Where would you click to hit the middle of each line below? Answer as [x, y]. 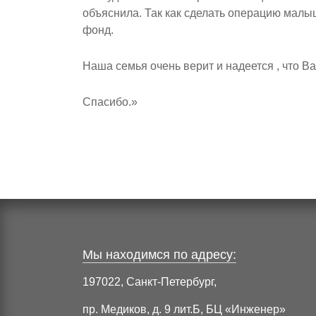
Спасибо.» [110, 102]
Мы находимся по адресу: [159, 255]
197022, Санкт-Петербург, [150, 282]
